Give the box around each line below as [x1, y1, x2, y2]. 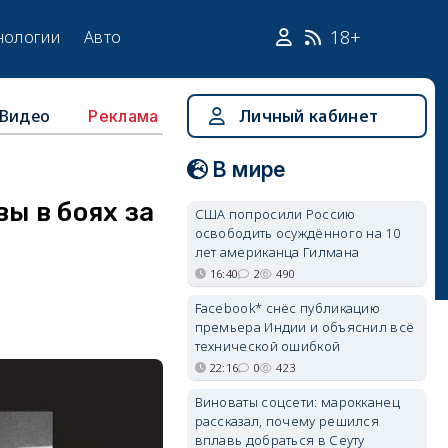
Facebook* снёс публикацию [194, 299, 381, 317]
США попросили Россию [194, 205, 356, 223]
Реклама [88, 106, 159, 126]
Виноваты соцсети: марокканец [194, 393, 400, 411]
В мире [212, 157, 286, 182]
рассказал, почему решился [194, 412, 380, 430]
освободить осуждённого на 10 [194, 224, 400, 242]
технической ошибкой [194, 337, 341, 355]
